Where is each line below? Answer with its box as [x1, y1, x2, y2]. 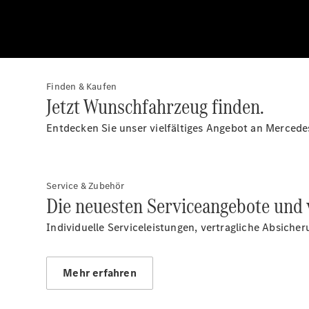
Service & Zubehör [46, 179, 125, 192]
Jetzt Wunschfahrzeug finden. [46, 92, 265, 121]
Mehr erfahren [63, 266, 137, 280]
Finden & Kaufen [46, 80, 117, 93]
